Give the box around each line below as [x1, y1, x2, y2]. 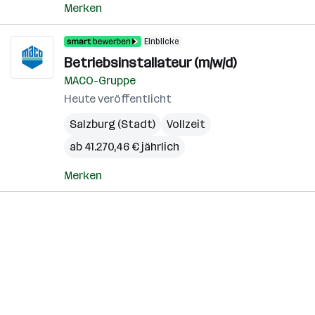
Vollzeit [167, 117, 205, 131]
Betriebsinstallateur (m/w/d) [64, 54, 236, 71]
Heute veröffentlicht [64, 92, 172, 105]
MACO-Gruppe [64, 74, 136, 87]
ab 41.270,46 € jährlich [70, 140, 179, 153]
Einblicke [144, 37, 179, 46]
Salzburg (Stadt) [70, 117, 155, 131]
